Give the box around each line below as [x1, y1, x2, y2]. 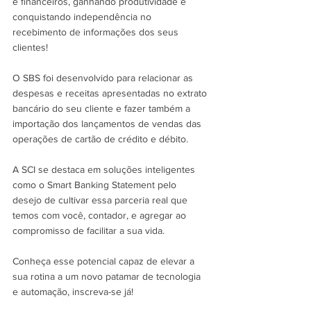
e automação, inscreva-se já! [12, 286, 133, 298]
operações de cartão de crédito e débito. [12, 133, 188, 145]
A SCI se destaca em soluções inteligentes [12, 164, 198, 176]
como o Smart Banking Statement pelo [12, 179, 179, 191]
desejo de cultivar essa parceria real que [12, 194, 190, 206]
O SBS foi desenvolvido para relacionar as [12, 72, 196, 84]
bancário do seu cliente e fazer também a [12, 103, 193, 115]
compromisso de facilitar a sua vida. [12, 225, 165, 237]
